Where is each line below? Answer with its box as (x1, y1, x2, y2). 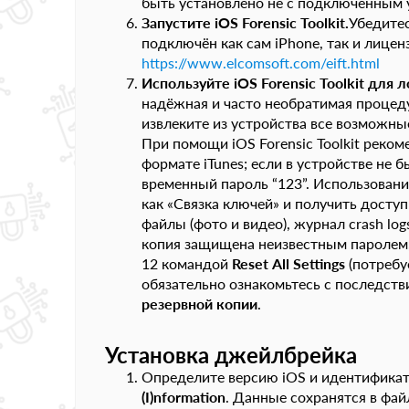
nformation (153, 388, 225, 405)
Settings (293, 255, 345, 272)
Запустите (142, 14, 215, 31)
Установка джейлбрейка (105, 341, 357, 368)
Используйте (142, 74, 234, 91)
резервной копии (142, 295, 257, 312)
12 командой (142, 255, 232, 272)
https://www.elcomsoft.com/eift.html (142, 54, 380, 71)
